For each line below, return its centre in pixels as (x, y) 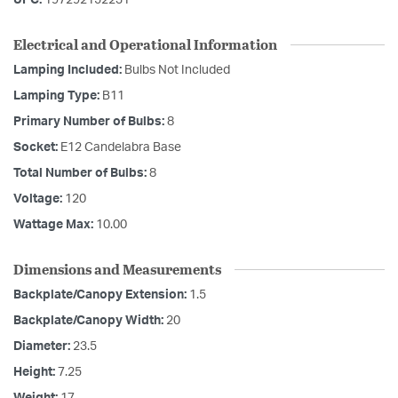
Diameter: (43, 347)
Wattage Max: (55, 225)
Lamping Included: (69, 71)
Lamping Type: (58, 96)
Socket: (37, 148)
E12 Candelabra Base (121, 148)
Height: (36, 373)
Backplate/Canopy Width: (90, 321)
